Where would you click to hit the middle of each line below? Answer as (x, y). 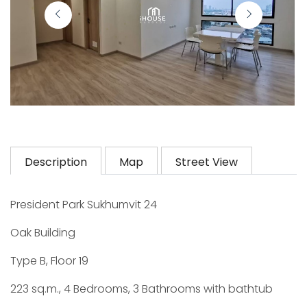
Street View (207, 162)
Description (56, 162)
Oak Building (43, 232)
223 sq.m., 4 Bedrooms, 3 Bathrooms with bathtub (142, 288)
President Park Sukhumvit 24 (84, 204)
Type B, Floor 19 (49, 260)
